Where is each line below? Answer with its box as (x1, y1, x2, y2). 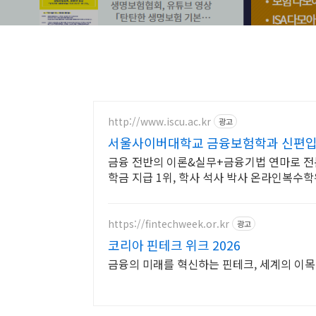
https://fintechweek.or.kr (108, 216, 229, 231)
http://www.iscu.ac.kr (108, 114, 211, 128)
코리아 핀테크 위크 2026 (108, 236, 241, 254)
